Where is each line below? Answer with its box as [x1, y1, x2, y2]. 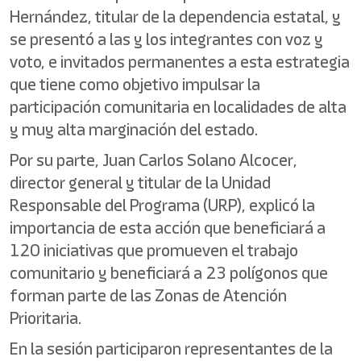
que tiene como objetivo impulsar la [10, 73, 260, 96]
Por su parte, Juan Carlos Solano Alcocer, [10, 148, 297, 172]
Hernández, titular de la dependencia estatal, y [10, 5, 341, 28]
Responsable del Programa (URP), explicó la [10, 193, 315, 217]
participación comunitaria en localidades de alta [10, 95, 346, 118]
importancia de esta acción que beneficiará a [10, 216, 326, 239]
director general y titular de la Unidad [10, 171, 271, 194]
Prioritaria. [10, 306, 81, 330]
